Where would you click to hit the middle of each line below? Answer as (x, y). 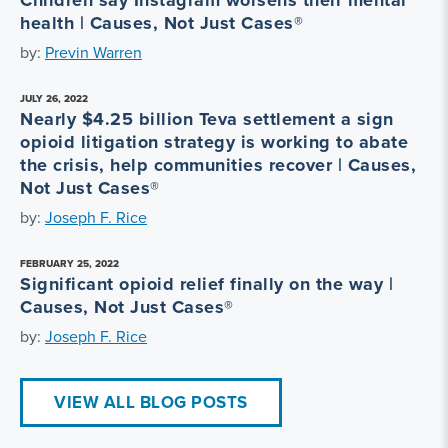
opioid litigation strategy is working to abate (214, 141)
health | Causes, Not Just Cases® (161, 22)
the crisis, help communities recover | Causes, (218, 164)
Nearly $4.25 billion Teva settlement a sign (207, 118)
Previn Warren (93, 51)
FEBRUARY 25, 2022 (69, 263)
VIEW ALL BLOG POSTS (151, 401)
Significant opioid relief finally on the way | (206, 283)
